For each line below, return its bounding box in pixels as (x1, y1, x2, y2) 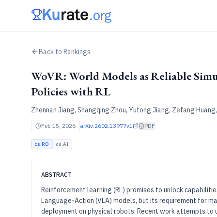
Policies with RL (31, 84, 111, 99)
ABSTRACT (41, 171, 72, 178)
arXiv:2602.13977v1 (80, 122, 133, 129)
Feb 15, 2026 (41, 122, 76, 129)
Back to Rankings (39, 47, 91, 56)
